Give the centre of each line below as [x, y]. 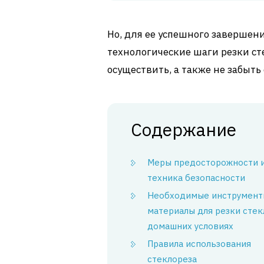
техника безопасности [196, 177]
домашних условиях [190, 226]
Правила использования [199, 243]
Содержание [184, 129]
